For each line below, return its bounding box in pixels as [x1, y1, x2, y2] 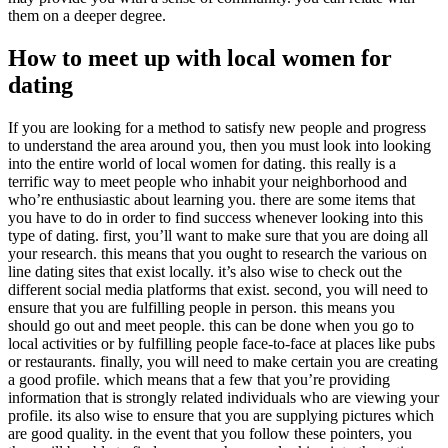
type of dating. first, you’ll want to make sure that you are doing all [8, 226, 428, 244]
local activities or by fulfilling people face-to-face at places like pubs [8, 334, 435, 352]
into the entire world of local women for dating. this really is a [8, 154, 396, 172]
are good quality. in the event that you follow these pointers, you [8, 424, 412, 442]
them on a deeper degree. [8, 6, 166, 24]
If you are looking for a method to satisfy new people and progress [8, 118, 426, 136]
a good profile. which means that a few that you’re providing [8, 370, 390, 388]
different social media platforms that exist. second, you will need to [8, 280, 428, 298]
